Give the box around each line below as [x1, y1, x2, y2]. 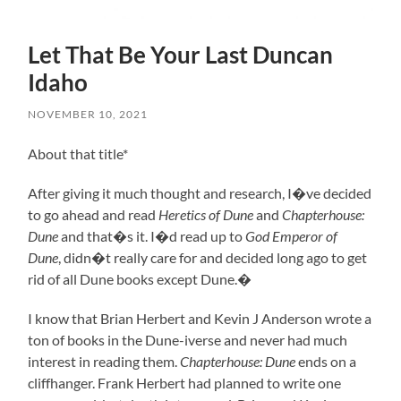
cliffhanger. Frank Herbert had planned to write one [28, 374, 342, 392]
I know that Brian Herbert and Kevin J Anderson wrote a [28, 310, 372, 328]
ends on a [295, 353, 357, 371]
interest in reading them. [28, 353, 181, 371]
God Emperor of [245, 227, 338, 245]
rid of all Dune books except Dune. [28, 270, 238, 288]
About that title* [28, 145, 129, 163]
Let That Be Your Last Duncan [28, 40, 334, 70]
